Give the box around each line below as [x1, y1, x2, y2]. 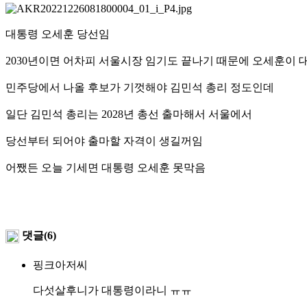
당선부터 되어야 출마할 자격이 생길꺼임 [5, 134, 203, 147]
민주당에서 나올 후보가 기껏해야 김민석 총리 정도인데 [5, 81, 274, 93]
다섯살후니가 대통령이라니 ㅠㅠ [33, 284, 192, 296]
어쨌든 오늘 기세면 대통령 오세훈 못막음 [5, 161, 206, 173]
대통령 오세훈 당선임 [5, 27, 110, 40]
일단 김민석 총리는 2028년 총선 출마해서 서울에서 [5, 108, 252, 120]
